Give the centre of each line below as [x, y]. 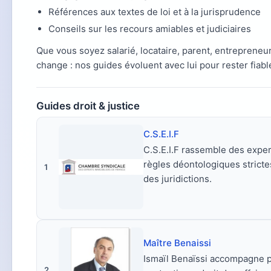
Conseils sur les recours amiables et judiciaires [150, 29]
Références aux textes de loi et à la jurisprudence [155, 12]
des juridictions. [178, 179]
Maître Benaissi [177, 243]
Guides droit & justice [88, 106]
